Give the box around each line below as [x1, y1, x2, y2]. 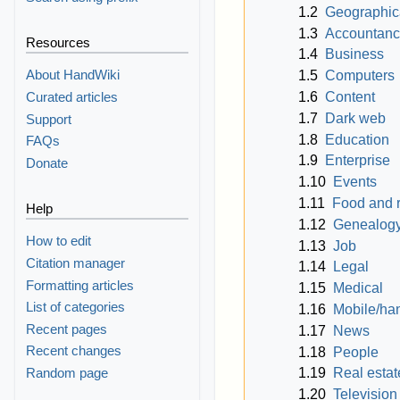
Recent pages [26, 321, 108, 337]
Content [325, 88, 375, 104]
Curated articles [26, 89, 119, 105]
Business [325, 46, 384, 62]
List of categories [26, 299, 126, 315]
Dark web [325, 110, 386, 126]
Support [26, 111, 72, 127]
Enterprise [325, 153, 390, 169]
